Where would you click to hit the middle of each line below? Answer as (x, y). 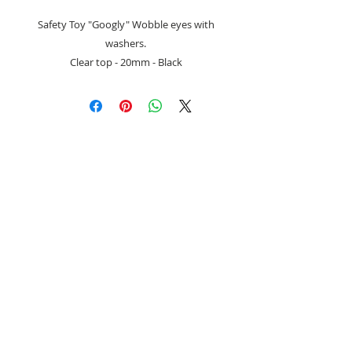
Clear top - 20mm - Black (126, 62)
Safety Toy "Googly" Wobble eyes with (126, 25)
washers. (126, 44)
